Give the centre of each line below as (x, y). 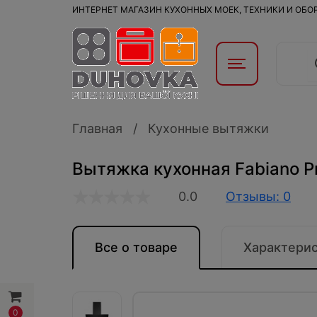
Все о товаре (136, 247)
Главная (97, 128)
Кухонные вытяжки (208, 128)
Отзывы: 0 (258, 196)
